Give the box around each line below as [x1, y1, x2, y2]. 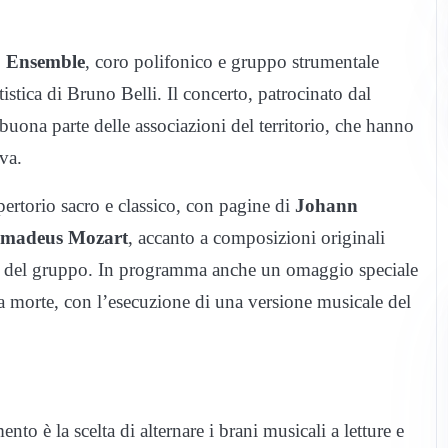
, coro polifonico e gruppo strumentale [85, 50, 379, 72]
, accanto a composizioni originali [128, 226, 385, 248]
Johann [295, 194, 358, 216]
